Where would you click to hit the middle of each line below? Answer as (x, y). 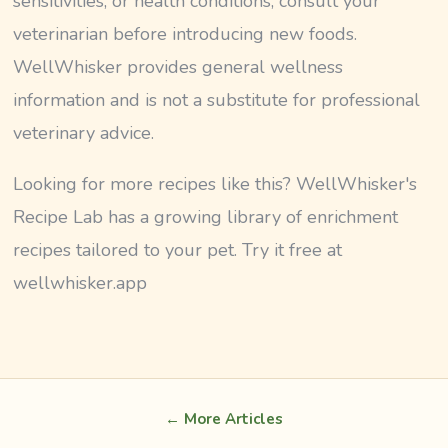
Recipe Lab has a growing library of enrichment (206, 217)
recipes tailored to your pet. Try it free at (178, 250)
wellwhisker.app (80, 283)
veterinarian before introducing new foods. (185, 34)
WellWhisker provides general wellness (178, 67)
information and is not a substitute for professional (217, 100)
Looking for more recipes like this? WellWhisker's (215, 184)
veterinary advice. (84, 133)
